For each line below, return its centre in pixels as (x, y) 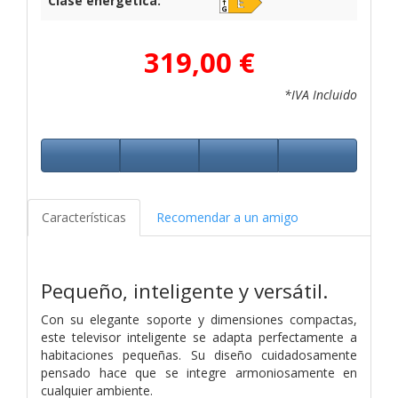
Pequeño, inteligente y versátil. (184, 291)
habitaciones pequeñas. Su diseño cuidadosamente (199, 354)
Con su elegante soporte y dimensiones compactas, (199, 319)
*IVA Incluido (321, 94)
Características (84, 217)
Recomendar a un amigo (227, 217)
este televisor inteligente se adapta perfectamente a (199, 337)
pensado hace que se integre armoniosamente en (199, 372)
